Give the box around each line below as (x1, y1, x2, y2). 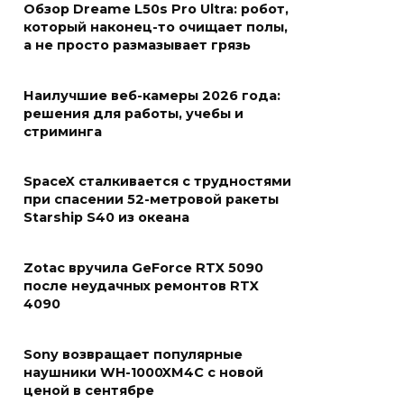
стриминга (23, 124, 102, 141)
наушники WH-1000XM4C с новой (23, 364, 263, 381)
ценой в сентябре (23, 382, 154, 399)
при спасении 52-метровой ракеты (23, 191, 279, 208)
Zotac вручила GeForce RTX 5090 (23, 260, 263, 277)
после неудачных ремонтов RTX (23, 278, 259, 295)
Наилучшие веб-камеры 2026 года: (23, 87, 280, 105)
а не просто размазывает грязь (23, 37, 251, 54)
